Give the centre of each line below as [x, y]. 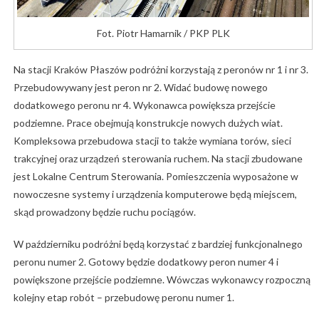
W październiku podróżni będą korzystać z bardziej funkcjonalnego [158, 244]
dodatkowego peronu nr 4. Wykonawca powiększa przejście [144, 105]
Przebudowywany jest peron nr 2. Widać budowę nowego [140, 87]
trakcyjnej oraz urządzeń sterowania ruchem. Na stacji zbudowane [158, 158]
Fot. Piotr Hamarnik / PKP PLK [163, 33]
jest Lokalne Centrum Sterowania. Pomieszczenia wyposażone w [156, 176]
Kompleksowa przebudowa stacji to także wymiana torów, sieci [152, 140]
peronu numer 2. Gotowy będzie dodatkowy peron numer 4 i [146, 261]
